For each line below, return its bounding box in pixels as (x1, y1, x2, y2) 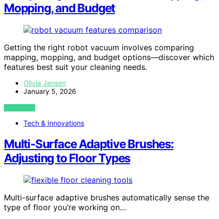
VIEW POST (4, 104, 36, 112)
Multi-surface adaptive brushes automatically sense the (4, 193, 209, 202)
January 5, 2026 (23, 87, 76, 96)
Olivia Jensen (23, 79, 66, 88)
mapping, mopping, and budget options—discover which (4, 52, 214, 63)
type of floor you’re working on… (4, 202, 126, 212)
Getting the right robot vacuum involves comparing (4, 43, 194, 53)
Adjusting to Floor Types (4, 151, 131, 166)
